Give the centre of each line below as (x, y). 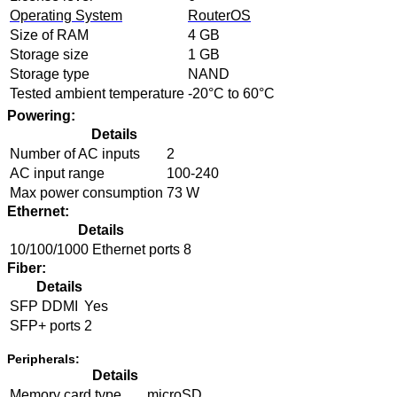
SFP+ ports (45, 325)
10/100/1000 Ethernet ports (95, 249)
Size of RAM (49, 35)
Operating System (66, 15)
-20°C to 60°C (231, 93)
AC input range (57, 173)
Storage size (49, 54)
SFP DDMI (44, 306)
